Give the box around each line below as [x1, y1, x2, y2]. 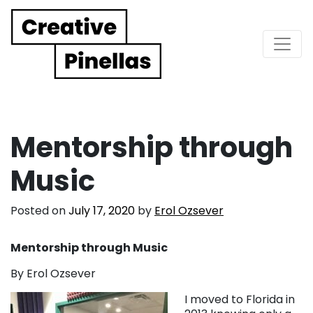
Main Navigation [10, 40, 202, 72]
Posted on [10, 202, 68, 219]
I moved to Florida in [184, 291, 295, 307]
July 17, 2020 [68, 202, 135, 219]
